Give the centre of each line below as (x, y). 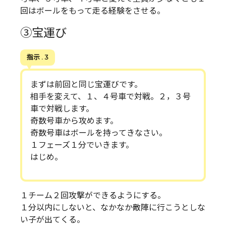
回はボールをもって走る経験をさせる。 (93, 11)
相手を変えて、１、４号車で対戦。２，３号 (110, 97)
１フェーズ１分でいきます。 (82, 145)
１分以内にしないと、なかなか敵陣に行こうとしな (113, 208)
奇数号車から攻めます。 (74, 121)
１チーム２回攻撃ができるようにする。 (93, 196)
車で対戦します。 (62, 109)
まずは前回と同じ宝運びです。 (86, 85)
